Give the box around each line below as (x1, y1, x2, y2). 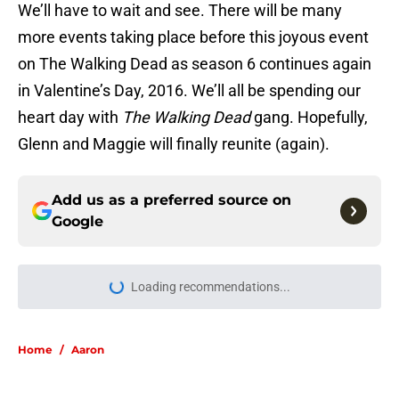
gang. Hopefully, (250, 108, 368, 127)
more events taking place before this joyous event (18, 28, 369, 47)
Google (52, 213, 103, 231)
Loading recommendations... (130, 280, 290, 295)
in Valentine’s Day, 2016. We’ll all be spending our (18, 81, 361, 101)
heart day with (18, 108, 122, 127)
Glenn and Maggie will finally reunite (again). (18, 134, 330, 154)
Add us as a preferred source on (52, 191, 291, 209)
